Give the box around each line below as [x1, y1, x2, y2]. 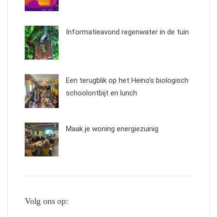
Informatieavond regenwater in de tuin [66, 27, 189, 36]
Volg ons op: [25, 196, 68, 206]
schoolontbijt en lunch [66, 88, 137, 97]
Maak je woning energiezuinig [66, 124, 158, 133]
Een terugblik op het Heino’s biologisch [66, 76, 188, 85]
